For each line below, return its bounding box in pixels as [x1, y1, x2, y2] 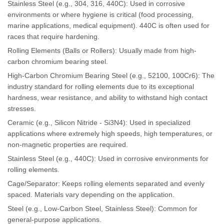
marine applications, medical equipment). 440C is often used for [7, 21, 209, 30]
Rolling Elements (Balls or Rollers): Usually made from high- [7, 46, 196, 55]
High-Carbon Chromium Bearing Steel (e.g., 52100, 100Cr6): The [7, 71, 214, 80]
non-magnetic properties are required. [7, 140, 128, 149]
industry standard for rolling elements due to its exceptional [7, 82, 194, 91]
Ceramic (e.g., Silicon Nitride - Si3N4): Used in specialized [7, 118, 190, 127]
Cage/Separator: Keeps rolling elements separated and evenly [7, 179, 204, 188]
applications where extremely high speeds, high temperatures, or [7, 129, 212, 138]
